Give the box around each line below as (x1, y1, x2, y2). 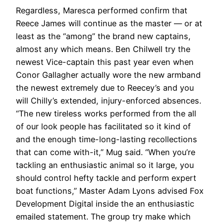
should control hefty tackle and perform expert (16, 172, 196, 183)
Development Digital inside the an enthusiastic (16, 198, 194, 209)
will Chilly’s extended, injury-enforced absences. (16, 95, 201, 106)
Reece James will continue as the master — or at (16, 18, 202, 28)
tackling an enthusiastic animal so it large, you (16, 160, 194, 170)
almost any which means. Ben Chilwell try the (16, 44, 190, 54)
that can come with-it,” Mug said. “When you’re (16, 147, 195, 157)
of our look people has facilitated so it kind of (16, 121, 191, 131)
